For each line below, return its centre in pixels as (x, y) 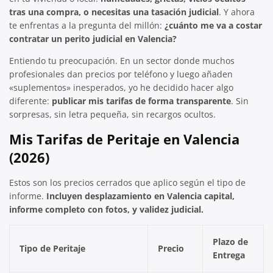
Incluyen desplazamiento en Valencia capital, (140, 196)
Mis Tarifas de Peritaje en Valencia (124, 139)
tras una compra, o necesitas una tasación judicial (114, 12)
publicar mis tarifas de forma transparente (141, 101)
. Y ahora (237, 12)
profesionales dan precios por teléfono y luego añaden (121, 74)
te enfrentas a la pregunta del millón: (87, 26)
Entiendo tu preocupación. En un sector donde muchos (122, 61)
